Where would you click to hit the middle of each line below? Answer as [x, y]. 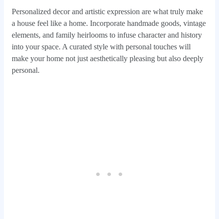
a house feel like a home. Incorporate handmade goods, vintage [109, 23]
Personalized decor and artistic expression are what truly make [107, 12]
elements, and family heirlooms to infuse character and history [107, 35]
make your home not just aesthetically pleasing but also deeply [107, 59]
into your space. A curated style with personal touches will [101, 47]
